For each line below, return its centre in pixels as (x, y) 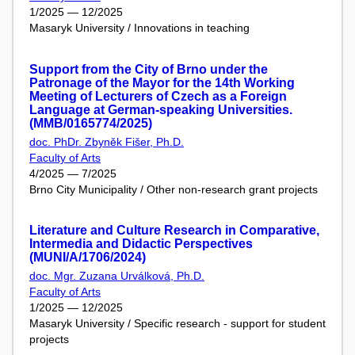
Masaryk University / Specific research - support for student (177, 323)
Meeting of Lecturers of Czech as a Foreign (158, 96)
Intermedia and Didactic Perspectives (141, 244)
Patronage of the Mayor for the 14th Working (162, 82)
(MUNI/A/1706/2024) (88, 257)
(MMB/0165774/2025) (91, 123)
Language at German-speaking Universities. (161, 109)
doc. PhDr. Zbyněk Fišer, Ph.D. (107, 141)
